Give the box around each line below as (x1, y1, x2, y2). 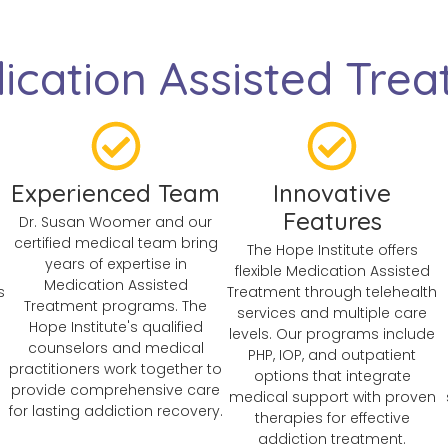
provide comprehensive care (11, 379, 221, 400)
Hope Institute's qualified (28, 316, 203, 337)
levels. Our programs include (229, 323, 436, 344)
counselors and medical (27, 337, 204, 358)
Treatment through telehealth (227, 281, 438, 302)
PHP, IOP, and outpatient (248, 344, 417, 365)
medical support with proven (228, 386, 436, 407)
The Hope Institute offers (246, 239, 418, 260)
